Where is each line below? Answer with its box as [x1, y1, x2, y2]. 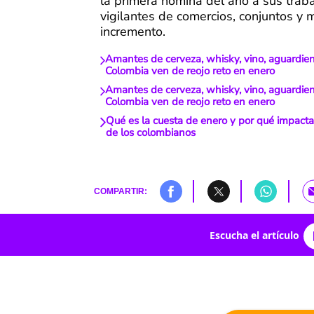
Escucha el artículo [209, 228, 299, 242]
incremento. [100, 23, 165, 41]
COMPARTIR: [93, 186, 147, 196]
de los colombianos [106, 125, 196, 140]
